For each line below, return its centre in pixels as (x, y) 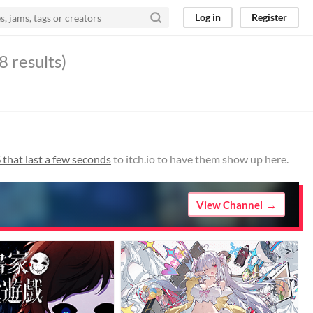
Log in (208, 17)
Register (269, 17)
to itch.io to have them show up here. (200, 159)
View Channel (230, 204)
